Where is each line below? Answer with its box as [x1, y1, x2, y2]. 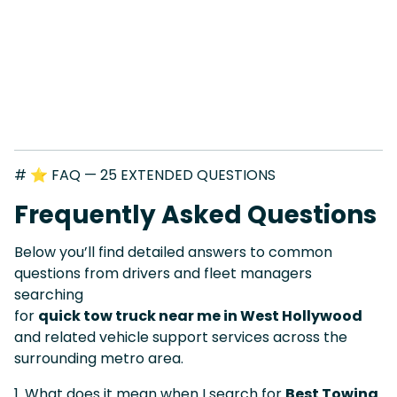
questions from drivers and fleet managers [14, 262, 312, 284]
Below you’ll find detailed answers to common [14, 241, 332, 262]
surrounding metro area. [14, 347, 183, 369]
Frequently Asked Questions [14, 197, 377, 232]
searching [14, 284, 83, 305]
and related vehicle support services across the [14, 326, 347, 347]
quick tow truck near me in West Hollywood [38, 305, 362, 326]
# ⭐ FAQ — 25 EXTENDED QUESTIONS [14, 164, 276, 185]
